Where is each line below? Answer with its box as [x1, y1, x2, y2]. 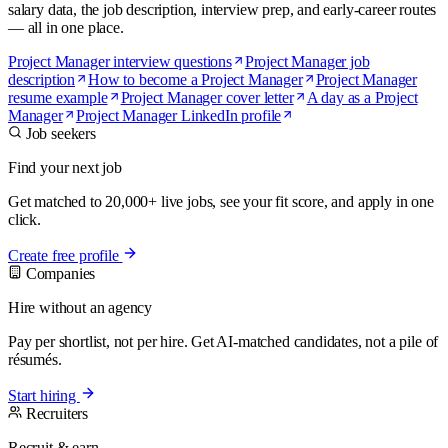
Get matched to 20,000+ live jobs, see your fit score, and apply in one [8, 192, 434, 210]
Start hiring [8, 386, 80, 404]
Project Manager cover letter [120, 88, 294, 106]
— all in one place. [8, 18, 124, 36]
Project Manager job [244, 52, 370, 70]
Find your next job [8, 158, 122, 176]
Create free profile [8, 246, 123, 264]
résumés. [8, 350, 62, 368]
